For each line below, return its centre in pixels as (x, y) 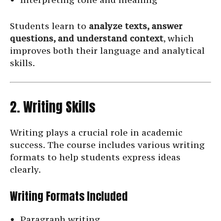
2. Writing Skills (53, 107)
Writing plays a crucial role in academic (96, 133)
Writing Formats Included (69, 196)
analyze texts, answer (136, 26)
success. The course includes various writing (107, 145)
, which (179, 38)
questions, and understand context (87, 38)
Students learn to (49, 26)
